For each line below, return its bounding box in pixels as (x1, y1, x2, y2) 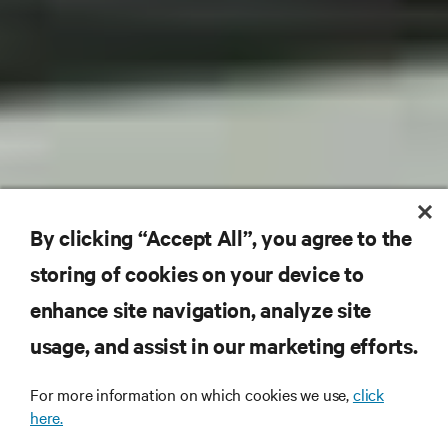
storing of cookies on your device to (30, 259, 364, 287)
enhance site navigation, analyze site (30, 295, 372, 323)
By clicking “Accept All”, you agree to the (30, 223, 412, 251)
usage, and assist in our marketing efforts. (30, 331, 418, 359)
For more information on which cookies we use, (30, 383, 353, 405)
